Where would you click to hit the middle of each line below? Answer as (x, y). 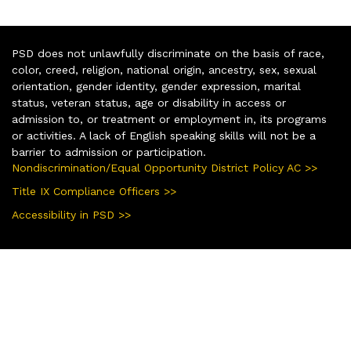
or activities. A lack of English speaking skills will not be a (164, 136)
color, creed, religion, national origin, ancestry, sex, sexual (164, 70)
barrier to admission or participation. (109, 152)
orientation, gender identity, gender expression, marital (156, 87)
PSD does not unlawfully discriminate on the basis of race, (168, 54)
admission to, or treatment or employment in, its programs (169, 119)
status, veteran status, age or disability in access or (149, 103)
